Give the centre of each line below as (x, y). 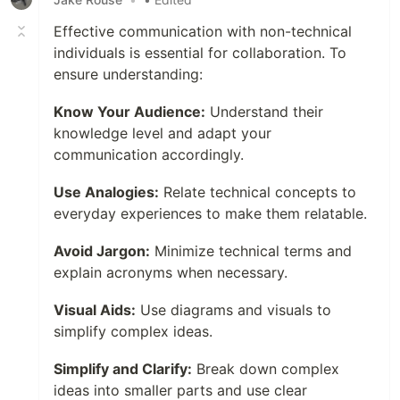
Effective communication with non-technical (203, 31)
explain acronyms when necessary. (171, 272)
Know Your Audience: (129, 112)
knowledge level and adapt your (162, 133)
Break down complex (266, 369)
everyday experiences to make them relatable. (210, 213)
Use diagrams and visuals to (233, 310)
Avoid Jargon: (102, 251)
